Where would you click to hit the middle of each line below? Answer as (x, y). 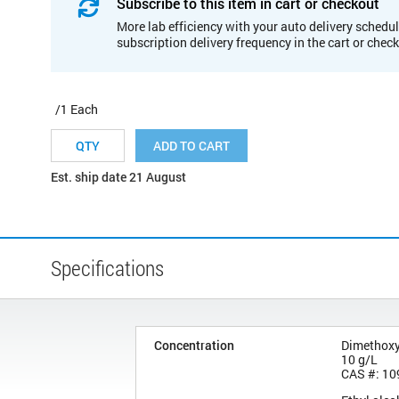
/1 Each (77, 109)
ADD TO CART (191, 145)
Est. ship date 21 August (118, 176)
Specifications (107, 268)
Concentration (194, 345)
